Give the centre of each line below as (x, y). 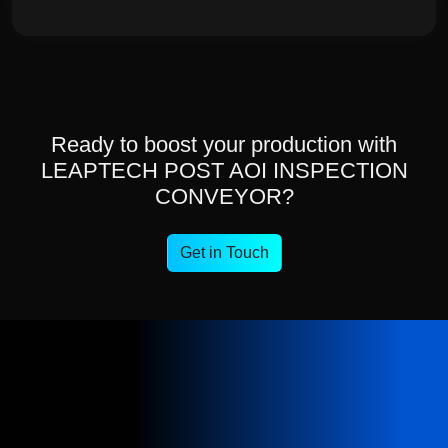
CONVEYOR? (224, 196)
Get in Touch (224, 252)
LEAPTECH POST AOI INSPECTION (224, 170)
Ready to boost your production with (224, 144)
